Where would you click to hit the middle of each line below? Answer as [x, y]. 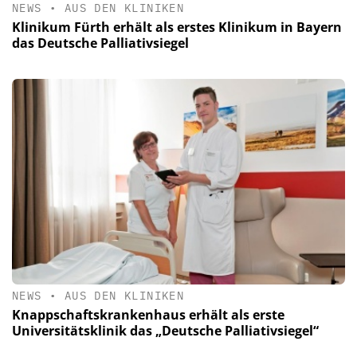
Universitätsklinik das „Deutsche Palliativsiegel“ [165, 331]
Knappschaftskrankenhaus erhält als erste [148, 315]
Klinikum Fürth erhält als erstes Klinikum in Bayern [177, 27]
